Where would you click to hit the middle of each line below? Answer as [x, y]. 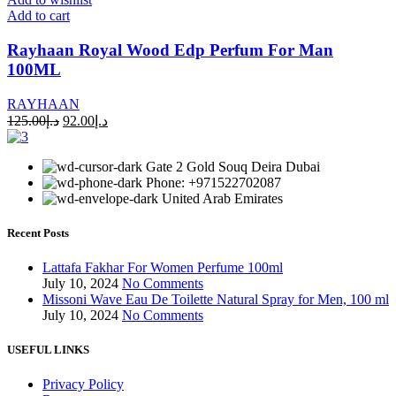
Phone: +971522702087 [213, 182]
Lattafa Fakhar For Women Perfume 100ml [163, 267]
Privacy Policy [83, 385]
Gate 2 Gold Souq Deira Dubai [233, 166]
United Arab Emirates [222, 198]
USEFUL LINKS [48, 350]
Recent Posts [38, 232]
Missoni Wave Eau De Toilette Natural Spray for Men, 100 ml [216, 299]
